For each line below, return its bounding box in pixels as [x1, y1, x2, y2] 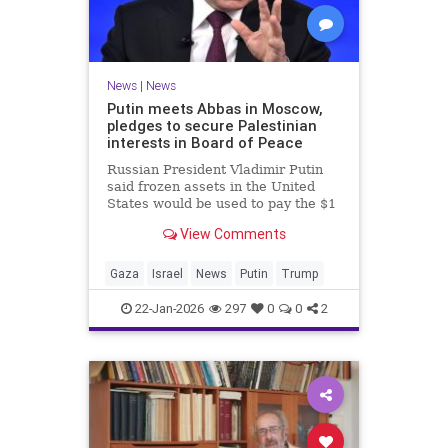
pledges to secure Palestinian [106, 116, 317, 136]
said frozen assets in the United [106, 179, 315, 195]
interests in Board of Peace [106, 133, 303, 153]
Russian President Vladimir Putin [106, 162, 323, 178]
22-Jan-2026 [131, 300, 204, 318]
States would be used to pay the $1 [106, 196, 336, 212]
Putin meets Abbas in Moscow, [106, 99, 322, 119]
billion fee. [106, 213, 176, 229]
